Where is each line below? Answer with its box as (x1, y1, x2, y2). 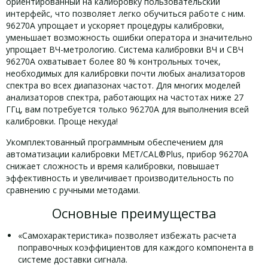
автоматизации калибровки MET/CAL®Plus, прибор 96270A (6, 148, 248, 160)
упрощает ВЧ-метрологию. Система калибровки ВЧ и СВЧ (6, 44, 243, 55)
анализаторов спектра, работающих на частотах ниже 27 (6, 92, 243, 103)
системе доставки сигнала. (18, 254, 127, 265)
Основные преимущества (51, 204, 217, 222)
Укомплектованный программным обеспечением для (6, 136, 223, 148)
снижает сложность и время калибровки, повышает (6, 160, 220, 172)
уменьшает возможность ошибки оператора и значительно (6, 32, 252, 43)
